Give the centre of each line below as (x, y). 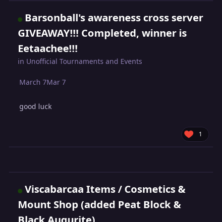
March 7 (33, 82)
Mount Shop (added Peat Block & (100, 204)
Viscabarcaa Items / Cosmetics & (105, 189)
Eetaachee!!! (48, 48)
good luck (37, 107)
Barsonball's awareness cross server (114, 18)
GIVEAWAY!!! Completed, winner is (103, 33)
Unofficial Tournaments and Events (84, 61)
